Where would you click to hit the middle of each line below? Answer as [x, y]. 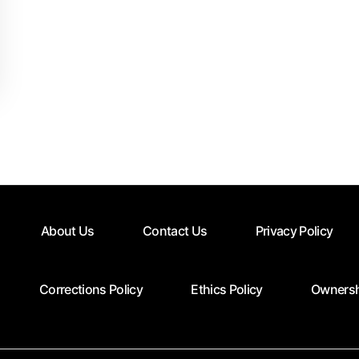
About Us [67, 231]
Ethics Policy [227, 289]
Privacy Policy [294, 231]
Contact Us [175, 231]
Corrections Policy [91, 289]
